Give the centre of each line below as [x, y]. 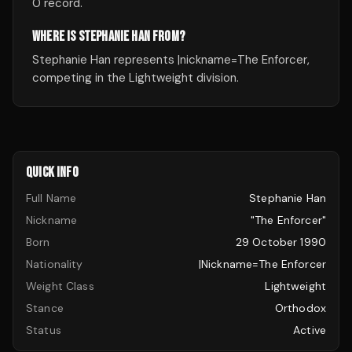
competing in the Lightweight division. [136, 78]
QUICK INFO [52, 172]
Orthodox [300, 308]
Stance [45, 308]
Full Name [51, 198]
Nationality [55, 264]
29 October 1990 [280, 242]
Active [310, 330]
